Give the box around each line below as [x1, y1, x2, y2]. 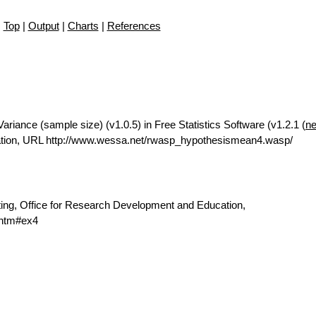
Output [28, 20, 59, 32]
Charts [67, 20, 99, 32]
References [107, 20, 161, 32]
